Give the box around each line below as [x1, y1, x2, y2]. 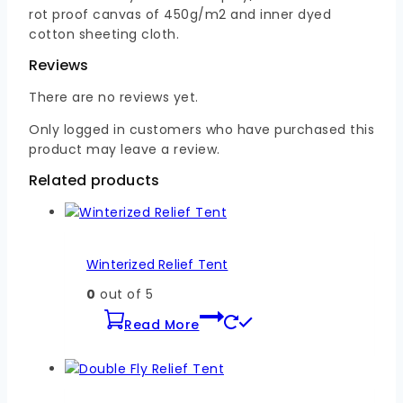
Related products [29, 170, 160, 192]
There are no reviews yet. [29, 88, 199, 107]
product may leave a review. [29, 140, 220, 159]
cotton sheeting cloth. [29, 25, 179, 44]
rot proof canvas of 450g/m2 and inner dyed [29, 5, 331, 24]
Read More [124, 316, 200, 335]
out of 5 [95, 285, 153, 304]
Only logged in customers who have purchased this [29, 121, 374, 139]
